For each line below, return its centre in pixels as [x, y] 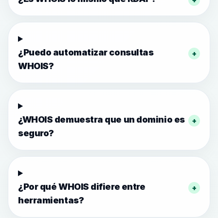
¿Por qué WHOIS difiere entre [82, 187]
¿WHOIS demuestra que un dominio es [101, 119]
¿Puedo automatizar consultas [86, 52]
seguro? [36, 133]
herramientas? [51, 200]
